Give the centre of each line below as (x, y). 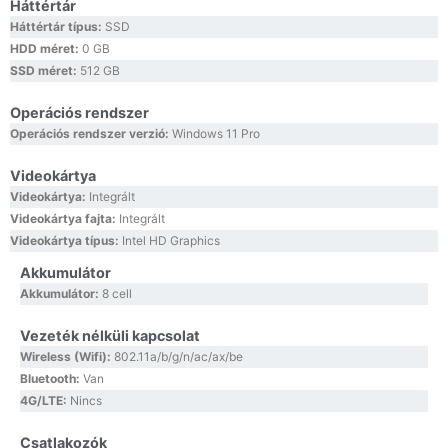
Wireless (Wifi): (67, 357)
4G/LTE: (45, 401)
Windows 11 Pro (216, 134)
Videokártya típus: (66, 241)
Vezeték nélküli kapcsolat (110, 336)
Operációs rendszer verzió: (91, 134)
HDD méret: (46, 49)
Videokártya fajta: (64, 219)
